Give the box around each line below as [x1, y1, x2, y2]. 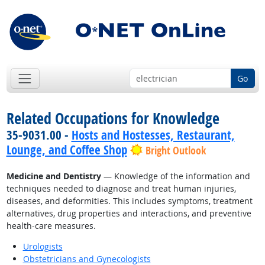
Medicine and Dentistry [6, 170, 101, 182]
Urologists [22, 241, 63, 253]
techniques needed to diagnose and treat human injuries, [6, 183, 236, 195]
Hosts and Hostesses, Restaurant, [71, 127, 235, 144]
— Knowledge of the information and [101, 170, 250, 182]
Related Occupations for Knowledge [6, 108, 219, 130]
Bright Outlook [145, 143, 206, 159]
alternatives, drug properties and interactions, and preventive [6, 208, 251, 219]
